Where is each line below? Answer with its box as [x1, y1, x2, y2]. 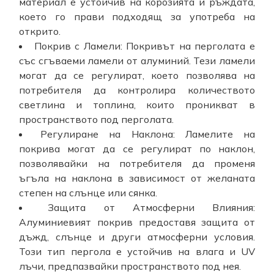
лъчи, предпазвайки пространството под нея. [19, 260, 241, 273]
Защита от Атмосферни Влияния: [48, 201, 255, 214]
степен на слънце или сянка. [19, 187, 157, 199]
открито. [19, 25, 61, 38]
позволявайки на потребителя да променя [19, 157, 255, 170]
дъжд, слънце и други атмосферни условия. [19, 231, 255, 243]
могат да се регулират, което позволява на [19, 69, 255, 82]
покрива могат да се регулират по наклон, [19, 143, 255, 155]
